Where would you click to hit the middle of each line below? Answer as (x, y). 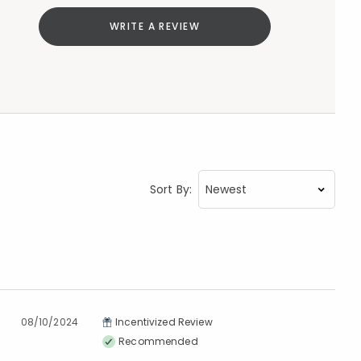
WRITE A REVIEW (155, 26)
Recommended (158, 341)
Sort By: (170, 189)
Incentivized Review (164, 322)
